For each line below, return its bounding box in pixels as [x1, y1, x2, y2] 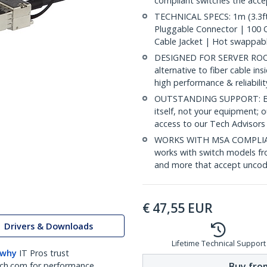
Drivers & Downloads [4, 220, 93, 232]
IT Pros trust [19, 247, 69, 259]
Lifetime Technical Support [171, 238, 266, 249]
